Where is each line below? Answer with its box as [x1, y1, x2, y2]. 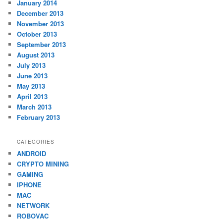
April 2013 [17, 91, 48, 101]
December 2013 [17, 8, 64, 18]
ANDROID [17, 148, 47, 158]
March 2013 [17, 102, 52, 111]
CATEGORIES [17, 138, 55, 145]
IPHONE [17, 179, 42, 189]
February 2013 [17, 112, 60, 122]
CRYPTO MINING [17, 159, 69, 168]
